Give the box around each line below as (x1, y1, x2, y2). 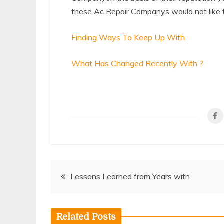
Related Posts (56, 212, 116, 222)
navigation (50, 190, 132, 209)
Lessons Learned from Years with (70, 171, 190, 181)
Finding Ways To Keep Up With (71, 32, 185, 42)
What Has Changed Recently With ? (71, 58, 203, 68)
